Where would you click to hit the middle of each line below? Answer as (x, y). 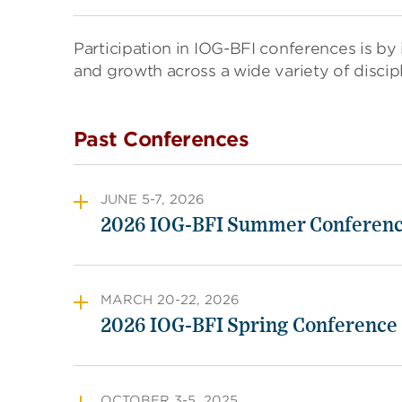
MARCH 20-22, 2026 (170, 300)
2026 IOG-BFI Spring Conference (249, 326)
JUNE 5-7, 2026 (153, 199)
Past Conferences (162, 139)
